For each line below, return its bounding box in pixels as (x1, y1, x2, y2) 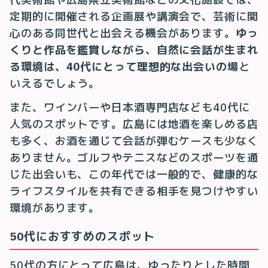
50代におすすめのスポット (10, 229, 155, 243)
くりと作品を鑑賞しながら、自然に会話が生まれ (10, 42, 258, 57)
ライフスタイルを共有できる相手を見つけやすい (10, 184, 258, 198)
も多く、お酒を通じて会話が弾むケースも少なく (10, 133, 258, 148)
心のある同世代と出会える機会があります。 (10, 26, 236, 40)
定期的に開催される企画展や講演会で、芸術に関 (10, 9, 258, 23)
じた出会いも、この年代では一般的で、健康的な (10, 167, 258, 181)
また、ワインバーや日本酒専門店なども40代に (10, 100, 250, 114)
